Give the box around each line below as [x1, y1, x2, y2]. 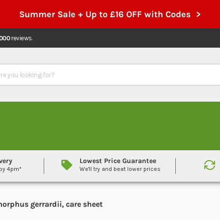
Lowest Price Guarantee [80, 157, 157, 165]
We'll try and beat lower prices [80, 165, 161, 172]
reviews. [10, 34, 32, 42]
